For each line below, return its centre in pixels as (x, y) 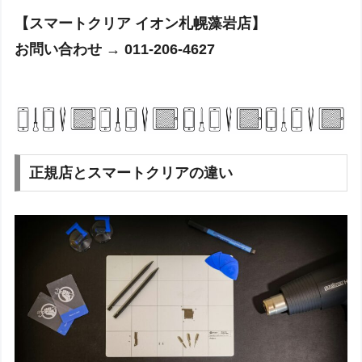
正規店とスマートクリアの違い (131, 173)
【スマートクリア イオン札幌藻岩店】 (141, 24)
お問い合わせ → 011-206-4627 (115, 50)
